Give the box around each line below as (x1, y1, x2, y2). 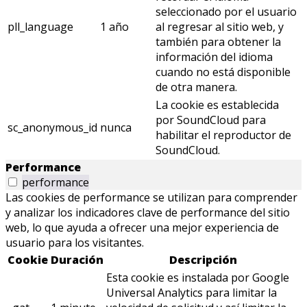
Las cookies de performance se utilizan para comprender (5, 190, 297, 206)
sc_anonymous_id (8, 120, 97, 136)
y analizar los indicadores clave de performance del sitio (5, 205, 290, 221)
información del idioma (156, 49, 273, 65)
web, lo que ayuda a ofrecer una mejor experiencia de (5, 220, 279, 236)
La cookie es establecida (156, 97, 279, 113)
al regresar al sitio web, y (156, 19, 284, 35)
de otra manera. (156, 79, 237, 95)
